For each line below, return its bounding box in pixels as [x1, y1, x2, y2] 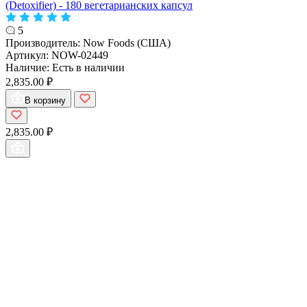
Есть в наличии [52, 61, 125, 73]
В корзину [25, 95, 66, 106]
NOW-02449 [51, 49, 108, 61]
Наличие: [5, 61, 52, 73]
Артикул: [5, 49, 51, 61]
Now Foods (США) [83, 36, 171, 49]
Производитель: [5, 36, 83, 49]
